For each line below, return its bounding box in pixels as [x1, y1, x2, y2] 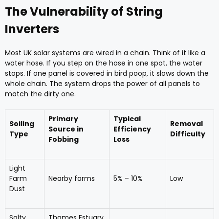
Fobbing [48, 134, 79, 144]
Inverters [5, 21, 59, 37]
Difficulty [170, 129, 205, 139]
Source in [48, 124, 84, 134]
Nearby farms [48, 174, 95, 183]
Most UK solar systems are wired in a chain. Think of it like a [5, 48, 205, 58]
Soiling [9, 119, 34, 129]
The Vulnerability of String [5, 3, 163, 20]
